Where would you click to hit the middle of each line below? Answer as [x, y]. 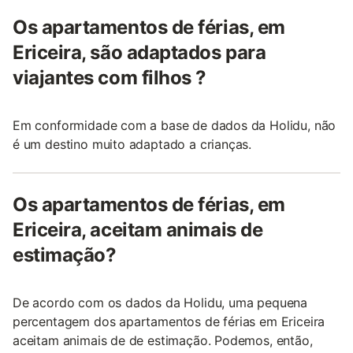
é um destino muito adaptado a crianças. [132, 145]
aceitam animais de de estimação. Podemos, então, [163, 341]
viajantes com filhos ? [110, 78]
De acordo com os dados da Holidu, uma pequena [160, 303]
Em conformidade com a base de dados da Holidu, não [175, 126]
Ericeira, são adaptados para [139, 53]
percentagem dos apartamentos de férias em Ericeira [169, 322]
